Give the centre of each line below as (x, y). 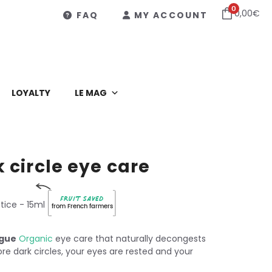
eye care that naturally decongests (129, 238)
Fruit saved (82, 199)
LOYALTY (31, 93)
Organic (36, 238)
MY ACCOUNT (171, 15)
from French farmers (82, 206)
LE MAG (91, 93)
